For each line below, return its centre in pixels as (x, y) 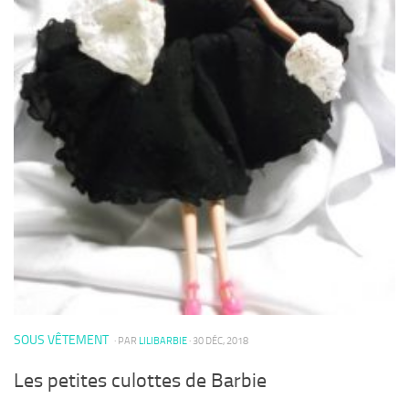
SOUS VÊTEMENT (61, 341)
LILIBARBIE (163, 341)
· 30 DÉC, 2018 (218, 341)
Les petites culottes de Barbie (140, 380)
